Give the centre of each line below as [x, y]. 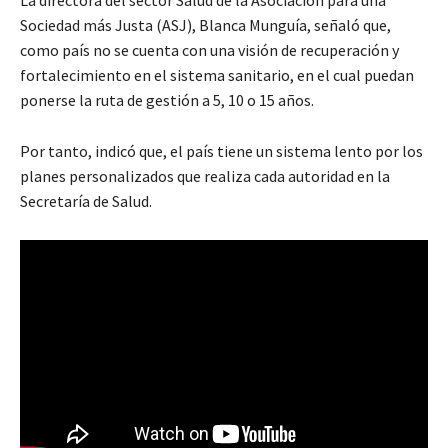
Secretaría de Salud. [86, 200]
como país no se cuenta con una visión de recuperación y [209, 49]
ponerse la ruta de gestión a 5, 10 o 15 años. [167, 99]
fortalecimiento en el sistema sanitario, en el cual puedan [217, 74]
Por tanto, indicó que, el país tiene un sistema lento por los [221, 150]
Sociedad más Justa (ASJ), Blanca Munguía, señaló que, [205, 24]
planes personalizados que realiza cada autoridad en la [205, 175]
